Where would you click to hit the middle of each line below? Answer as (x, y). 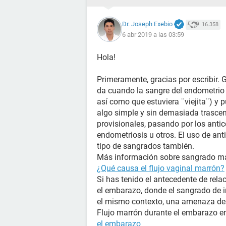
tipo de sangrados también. (146, 146)
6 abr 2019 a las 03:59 (153, 35)
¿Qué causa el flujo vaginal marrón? (161, 168)
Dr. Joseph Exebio (147, 24)
